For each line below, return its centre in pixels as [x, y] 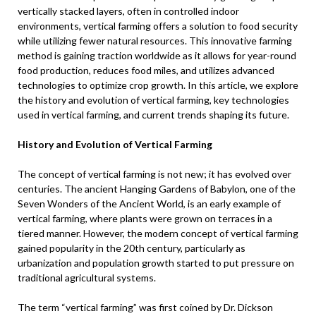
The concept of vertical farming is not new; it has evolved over [154, 174]
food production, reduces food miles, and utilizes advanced [146, 70]
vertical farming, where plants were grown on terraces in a [145, 218]
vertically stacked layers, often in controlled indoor [128, 11]
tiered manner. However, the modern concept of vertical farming [158, 233]
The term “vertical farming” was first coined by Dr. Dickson [145, 307]
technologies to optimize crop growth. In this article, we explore [158, 85]
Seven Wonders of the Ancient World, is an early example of [149, 203]
